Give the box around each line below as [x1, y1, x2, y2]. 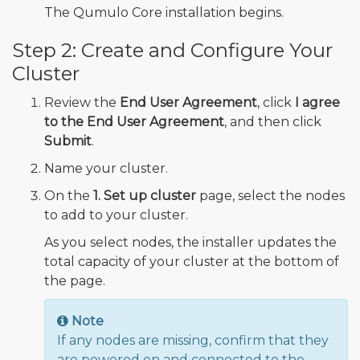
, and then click [224, 114, 321, 130]
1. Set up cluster [93, 188, 196, 204]
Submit [44, 133, 92, 149]
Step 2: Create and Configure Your [12, 39, 333, 63]
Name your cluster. [44, 161, 168, 177]
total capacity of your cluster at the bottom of [44, 254, 339, 270]
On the [44, 188, 93, 204]
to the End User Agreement [44, 114, 224, 130]
